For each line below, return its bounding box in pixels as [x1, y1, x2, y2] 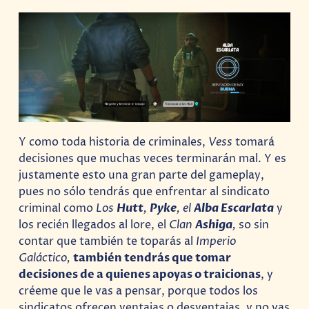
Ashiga [195, 217, 233, 232]
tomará [235, 134, 275, 150]
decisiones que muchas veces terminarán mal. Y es [19, 150, 287, 166]
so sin [239, 217, 270, 232]
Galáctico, [19, 250, 74, 266]
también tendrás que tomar [73, 250, 232, 266]
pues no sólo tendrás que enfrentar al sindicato [19, 183, 270, 199]
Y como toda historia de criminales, [19, 134, 209, 150]
